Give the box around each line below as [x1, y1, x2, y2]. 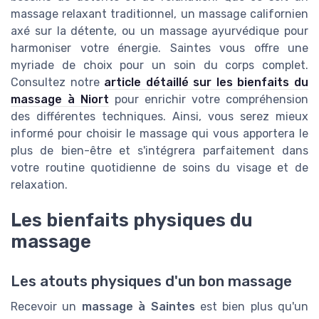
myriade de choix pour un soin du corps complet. [11, 58, 308, 73]
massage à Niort [11, 93, 109, 107]
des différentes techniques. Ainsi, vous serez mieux [11, 110, 308, 124]
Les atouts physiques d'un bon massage [11, 273, 292, 291]
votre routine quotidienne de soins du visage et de [11, 161, 308, 175]
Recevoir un [11, 300, 82, 314]
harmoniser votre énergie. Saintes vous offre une [11, 41, 308, 56]
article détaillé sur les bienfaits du [104, 75, 309, 90]
